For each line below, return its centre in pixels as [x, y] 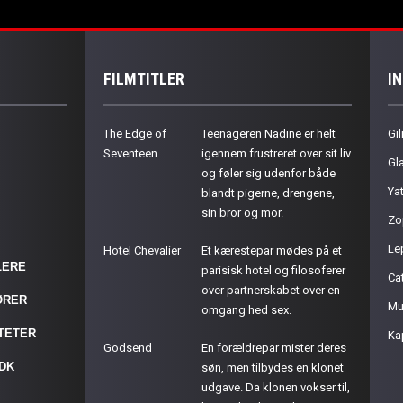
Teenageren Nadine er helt [269, 134]
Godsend [128, 348]
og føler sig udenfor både [269, 173]
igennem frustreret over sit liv [277, 153]
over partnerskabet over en [271, 290]
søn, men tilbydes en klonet [273, 367]
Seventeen [131, 153]
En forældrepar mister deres [274, 348]
